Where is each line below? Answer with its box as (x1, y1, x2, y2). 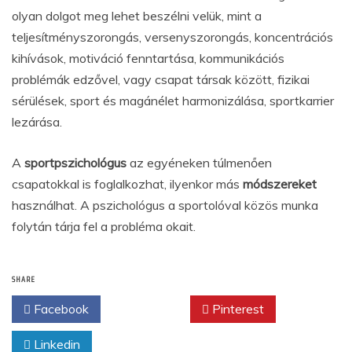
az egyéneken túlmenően (130, 155, 272, 170)
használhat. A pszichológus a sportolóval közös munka (12, 197, 318, 213)
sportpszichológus (24, 155, 130, 170)
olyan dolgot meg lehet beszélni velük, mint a (12, 8, 262, 24)
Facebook (31, 301, 89, 317)
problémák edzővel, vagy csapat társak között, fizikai (12, 71, 310, 87)
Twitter (126, 301, 171, 317)
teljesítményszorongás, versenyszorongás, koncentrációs (12, 29, 333, 45)
